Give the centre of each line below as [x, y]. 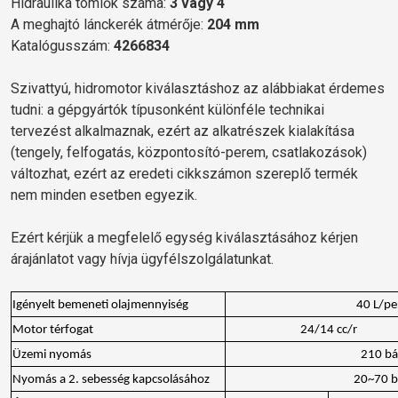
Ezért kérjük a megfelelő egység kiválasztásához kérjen [184, 237]
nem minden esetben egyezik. [104, 195]
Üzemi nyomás [52, 354]
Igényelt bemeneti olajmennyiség [100, 305]
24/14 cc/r [329, 330]
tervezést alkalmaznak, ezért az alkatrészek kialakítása [183, 131]
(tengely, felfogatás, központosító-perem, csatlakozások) [189, 152]
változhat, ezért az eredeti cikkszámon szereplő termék [184, 173]
